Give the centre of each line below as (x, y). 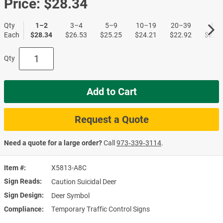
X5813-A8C (69, 167)
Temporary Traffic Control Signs (101, 209)
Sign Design (23, 195)
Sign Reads (22, 181)
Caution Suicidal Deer (84, 181)
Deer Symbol (70, 195)
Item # (14, 167)
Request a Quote (111, 119)
